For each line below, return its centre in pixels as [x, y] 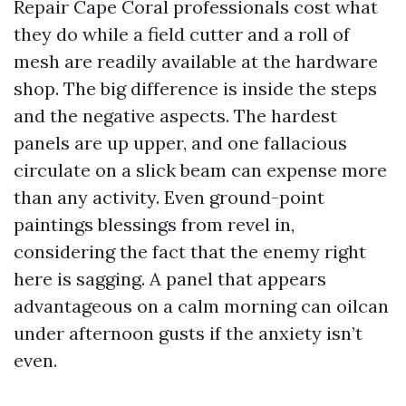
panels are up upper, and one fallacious [180, 143]
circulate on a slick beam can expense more [200, 170]
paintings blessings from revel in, [154, 224]
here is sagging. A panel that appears [170, 279]
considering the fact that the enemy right [190, 251]
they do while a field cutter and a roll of [182, 34]
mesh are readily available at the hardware [196, 61]
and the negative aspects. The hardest [175, 116]
